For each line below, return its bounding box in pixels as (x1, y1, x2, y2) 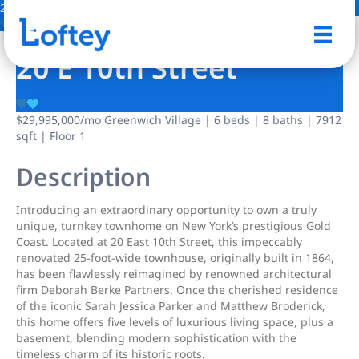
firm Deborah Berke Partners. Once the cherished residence (16, 282, 338, 297)
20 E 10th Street (16, 48, 237, 87)
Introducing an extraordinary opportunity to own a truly (16, 202, 317, 217)
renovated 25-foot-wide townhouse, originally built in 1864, (16, 250, 334, 265)
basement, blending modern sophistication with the (16, 330, 296, 345)
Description (16, 160, 151, 193)
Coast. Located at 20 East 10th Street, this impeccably (16, 234, 302, 249)
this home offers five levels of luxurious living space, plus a (16, 314, 333, 329)
